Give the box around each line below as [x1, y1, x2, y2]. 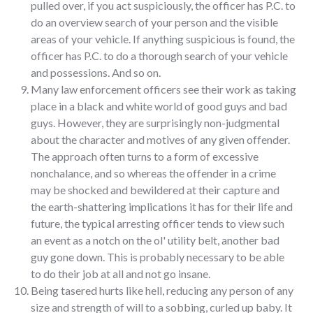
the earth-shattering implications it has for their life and [31, 199, 293, 213]
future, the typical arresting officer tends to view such [31, 216, 284, 230]
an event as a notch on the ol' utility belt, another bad [31, 233, 279, 247]
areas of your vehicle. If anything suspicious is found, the [31, 31, 295, 45]
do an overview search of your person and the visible [31, 15, 278, 29]
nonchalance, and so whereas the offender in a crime [31, 166, 276, 180]
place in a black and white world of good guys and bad [31, 99, 287, 112]
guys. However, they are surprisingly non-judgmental [31, 115, 279, 129]
